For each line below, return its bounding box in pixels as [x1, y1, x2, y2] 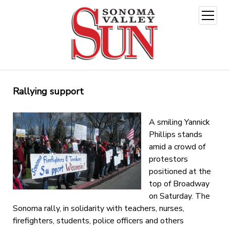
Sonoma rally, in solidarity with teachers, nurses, [12, 202, 184, 214]
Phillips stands [148, 128, 202, 140]
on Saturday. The [148, 190, 210, 202]
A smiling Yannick [148, 116, 210, 128]
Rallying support [12, 85, 84, 98]
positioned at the [148, 165, 211, 177]
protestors [148, 153, 188, 165]
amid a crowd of [148, 141, 205, 152]
